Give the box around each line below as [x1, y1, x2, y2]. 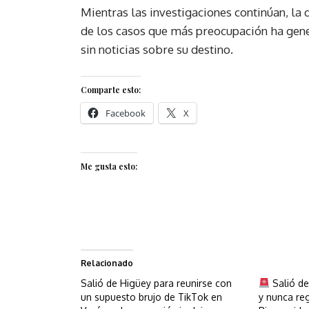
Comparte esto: [81, 84, 141, 95]
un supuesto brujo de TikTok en [81, 291, 222, 303]
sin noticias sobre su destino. [81, 42, 233, 57]
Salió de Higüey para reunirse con [81, 277, 232, 289]
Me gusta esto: [81, 161, 137, 172]
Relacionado [81, 258, 133, 268]
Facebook [106, 107, 146, 119]
